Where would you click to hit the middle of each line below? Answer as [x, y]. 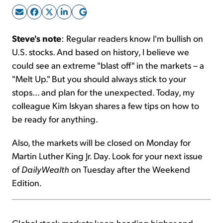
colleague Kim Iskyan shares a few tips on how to [106, 105]
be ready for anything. [55, 118]
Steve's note [37, 38]
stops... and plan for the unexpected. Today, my [103, 92]
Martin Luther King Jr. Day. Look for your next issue [107, 155]
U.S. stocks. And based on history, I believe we [101, 51]
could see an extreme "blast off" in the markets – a [108, 65]
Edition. [27, 182]
